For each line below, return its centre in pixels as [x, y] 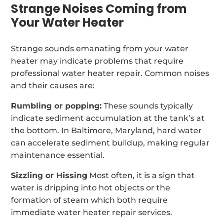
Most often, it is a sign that [141, 175]
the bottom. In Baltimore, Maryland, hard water [107, 130]
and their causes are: [53, 85]
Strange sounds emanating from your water [100, 48]
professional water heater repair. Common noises [110, 73]
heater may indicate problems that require [97, 61]
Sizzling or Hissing [49, 175]
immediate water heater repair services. [92, 212]
